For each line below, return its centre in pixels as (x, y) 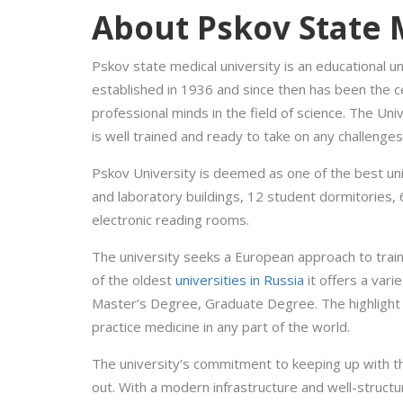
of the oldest (134, 280)
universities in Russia (240, 280)
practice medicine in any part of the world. (221, 327)
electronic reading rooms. (170, 220)
